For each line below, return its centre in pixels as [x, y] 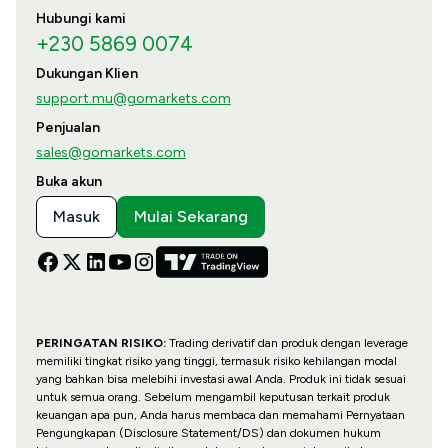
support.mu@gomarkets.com [133, 99]
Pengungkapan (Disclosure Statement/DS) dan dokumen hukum [208, 433]
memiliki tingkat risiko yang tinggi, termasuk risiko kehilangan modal [216, 361]
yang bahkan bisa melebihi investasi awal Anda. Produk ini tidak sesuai [220, 379]
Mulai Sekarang [190, 217]
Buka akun [68, 182]
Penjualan [67, 128]
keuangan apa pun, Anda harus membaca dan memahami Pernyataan [220, 415]
